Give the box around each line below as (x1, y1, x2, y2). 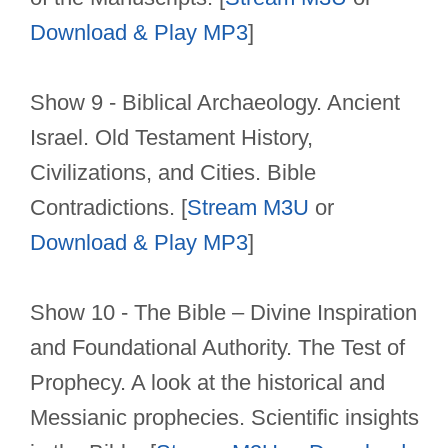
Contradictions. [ (30, 195, 187, 221)
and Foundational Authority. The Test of (30, 335, 405, 361)
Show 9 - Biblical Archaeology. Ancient (30, 90, 400, 116)
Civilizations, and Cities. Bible (30, 160, 316, 186)
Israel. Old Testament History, (30, 125, 313, 151)
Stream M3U (187, 195, 309, 221)
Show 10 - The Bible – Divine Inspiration (30, 300, 417, 326)
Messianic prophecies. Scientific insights (30, 405, 419, 431)
